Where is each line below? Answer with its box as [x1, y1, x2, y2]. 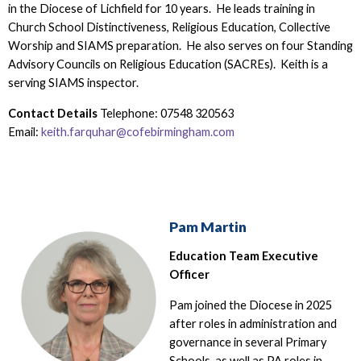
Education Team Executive [168, 249, 318, 263]
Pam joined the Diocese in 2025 [168, 298, 332, 313]
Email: [7, 124, 41, 139]
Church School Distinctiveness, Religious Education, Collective [7, 20, 330, 35]
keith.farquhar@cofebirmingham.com [40, 124, 234, 139]
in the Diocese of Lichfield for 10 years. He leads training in [7, 2, 315, 16]
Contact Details [7, 106, 98, 120]
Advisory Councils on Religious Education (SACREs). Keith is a [7, 57, 328, 72]
